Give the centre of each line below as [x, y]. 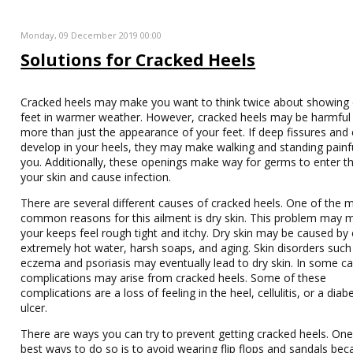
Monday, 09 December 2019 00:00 [91, 35]
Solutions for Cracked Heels [138, 60]
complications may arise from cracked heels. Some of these [174, 278]
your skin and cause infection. [96, 177]
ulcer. [34, 308]
